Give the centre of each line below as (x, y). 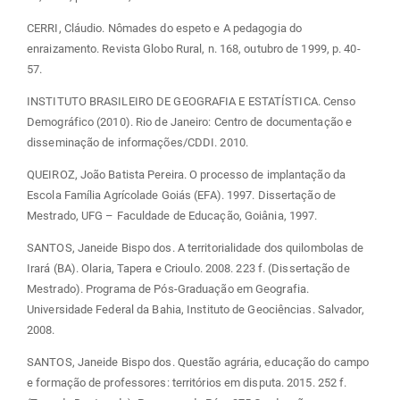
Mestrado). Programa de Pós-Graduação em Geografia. (168, 288)
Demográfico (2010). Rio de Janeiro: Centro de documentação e (190, 121)
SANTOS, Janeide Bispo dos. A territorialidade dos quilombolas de (196, 247)
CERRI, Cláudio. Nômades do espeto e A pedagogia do (165, 28)
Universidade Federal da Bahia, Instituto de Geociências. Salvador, (196, 309)
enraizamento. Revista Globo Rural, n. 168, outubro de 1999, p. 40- (194, 48)
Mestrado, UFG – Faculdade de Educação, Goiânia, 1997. (172, 215)
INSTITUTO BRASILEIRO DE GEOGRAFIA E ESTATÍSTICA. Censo (192, 101)
